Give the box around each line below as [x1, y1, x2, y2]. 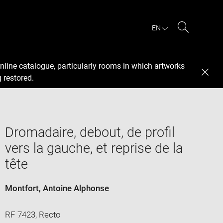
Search [183, 34, 209, 44]
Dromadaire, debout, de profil [4, 124, 175, 140]
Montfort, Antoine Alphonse [4, 183, 109, 193]
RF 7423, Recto [4, 209, 61, 220]
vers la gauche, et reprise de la [4, 140, 183, 156]
